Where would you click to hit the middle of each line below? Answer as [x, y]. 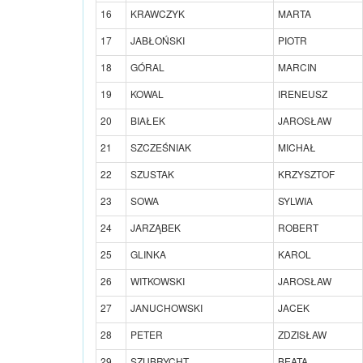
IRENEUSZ [303, 93]
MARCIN [297, 66]
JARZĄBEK [156, 227]
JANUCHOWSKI [167, 307]
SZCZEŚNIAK [161, 147]
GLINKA [148, 254]
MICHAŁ [297, 147]
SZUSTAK [152, 173]
